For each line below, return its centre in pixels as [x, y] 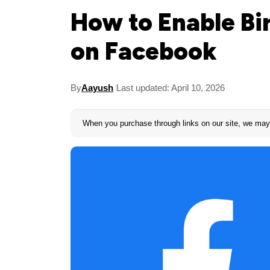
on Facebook [144, 52]
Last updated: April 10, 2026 [170, 87]
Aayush [97, 87]
